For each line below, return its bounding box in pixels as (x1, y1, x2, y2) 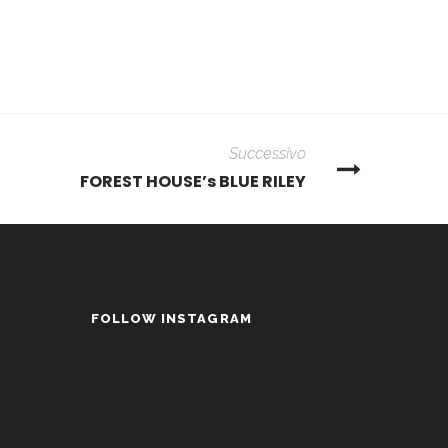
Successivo (229, 144, 306, 163)
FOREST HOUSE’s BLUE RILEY (80, 170, 306, 193)
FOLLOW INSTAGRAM (91, 311, 252, 326)
